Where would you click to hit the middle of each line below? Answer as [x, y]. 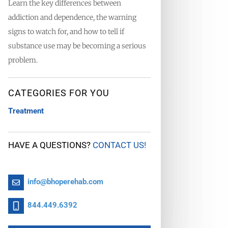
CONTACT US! [119, 145]
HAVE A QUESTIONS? [50, 145]
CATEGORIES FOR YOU [59, 93]
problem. [23, 60]
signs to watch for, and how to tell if [66, 31]
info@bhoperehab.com [65, 181]
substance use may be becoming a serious [77, 46]
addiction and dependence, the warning [72, 17]
